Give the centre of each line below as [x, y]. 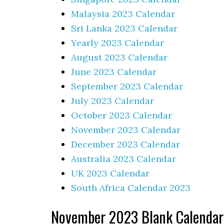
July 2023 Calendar [112, 101]
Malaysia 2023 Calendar [123, 14]
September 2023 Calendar [127, 86]
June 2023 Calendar [114, 72]
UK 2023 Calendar [110, 173]
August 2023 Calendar [119, 57]
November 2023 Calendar [126, 130]
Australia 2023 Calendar [123, 159]
